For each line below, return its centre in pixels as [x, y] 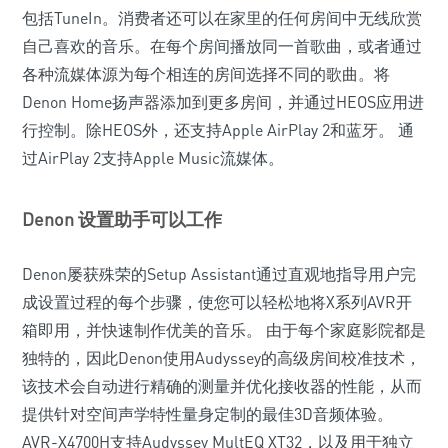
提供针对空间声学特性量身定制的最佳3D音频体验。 [207, 414]
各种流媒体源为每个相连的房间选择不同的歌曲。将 [206, 74]
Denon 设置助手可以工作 [122, 219]
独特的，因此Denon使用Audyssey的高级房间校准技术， [221, 358]
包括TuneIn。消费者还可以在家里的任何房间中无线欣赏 [222, 18]
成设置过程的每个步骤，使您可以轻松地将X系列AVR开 [217, 302]
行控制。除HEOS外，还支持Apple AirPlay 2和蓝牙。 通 [218, 130]
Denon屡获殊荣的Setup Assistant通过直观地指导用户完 [219, 274]
